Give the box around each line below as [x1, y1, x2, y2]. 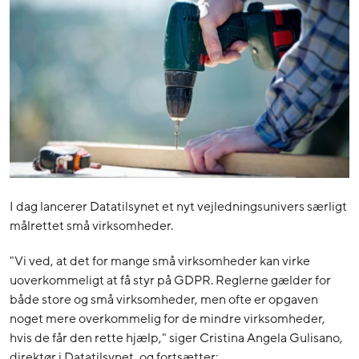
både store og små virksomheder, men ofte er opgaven [10, 291, 318, 309]
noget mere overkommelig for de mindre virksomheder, [10, 310, 325, 329]
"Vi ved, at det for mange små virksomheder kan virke [10, 252, 310, 271]
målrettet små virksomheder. [10, 217, 173, 236]
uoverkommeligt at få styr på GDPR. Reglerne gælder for [10, 272, 331, 290]
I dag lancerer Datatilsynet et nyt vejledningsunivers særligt [10, 198, 347, 216]
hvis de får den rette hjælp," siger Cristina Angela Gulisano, [10, 329, 343, 348]
